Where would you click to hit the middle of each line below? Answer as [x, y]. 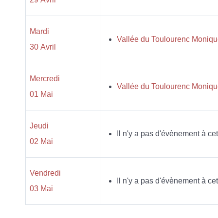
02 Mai [41, 141]
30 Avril [43, 47]
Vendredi [45, 173]
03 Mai [41, 189]
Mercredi [45, 79]
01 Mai [41, 94]
